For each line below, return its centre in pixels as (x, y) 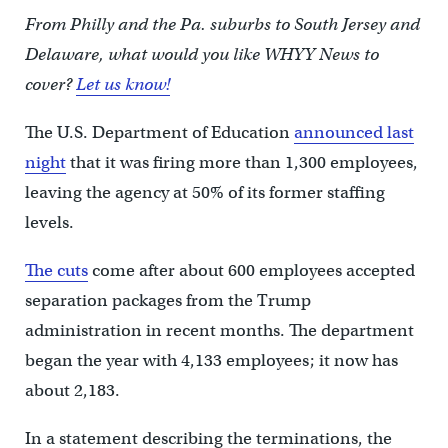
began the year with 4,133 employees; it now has (211, 361)
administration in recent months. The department (219, 331)
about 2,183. (72, 391)
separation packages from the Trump (167, 301)
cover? (50, 85)
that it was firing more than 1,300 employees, (241, 163)
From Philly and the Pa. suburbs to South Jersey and (222, 25)
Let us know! (122, 85)
